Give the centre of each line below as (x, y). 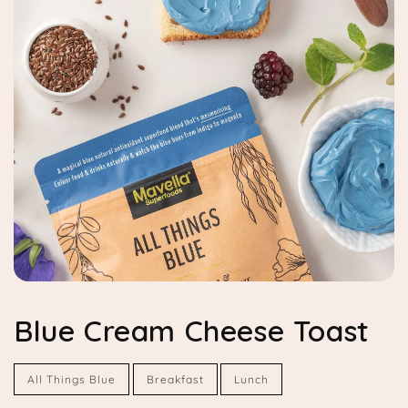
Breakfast (175, 380)
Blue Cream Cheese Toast (192, 331)
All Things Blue (71, 380)
